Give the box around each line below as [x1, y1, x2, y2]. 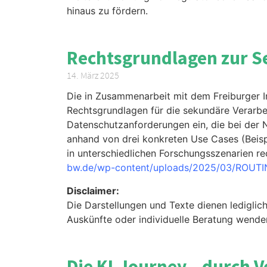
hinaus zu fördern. [67, 4, 148, 17]
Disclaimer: [67, 184, 119, 197]
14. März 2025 [67, 69, 119, 82]
